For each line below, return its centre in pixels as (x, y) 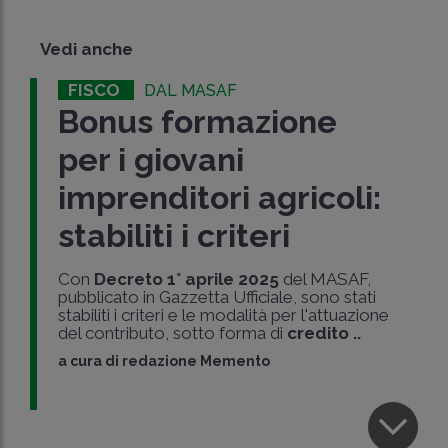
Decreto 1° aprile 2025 (185, 278)
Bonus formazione (198, 121)
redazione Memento (196, 360)
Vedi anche (86, 48)
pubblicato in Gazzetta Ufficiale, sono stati (217, 296)
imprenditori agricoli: (220, 197)
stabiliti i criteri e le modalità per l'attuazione (224, 314)
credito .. (324, 332)
